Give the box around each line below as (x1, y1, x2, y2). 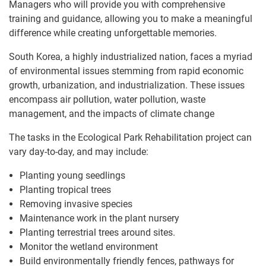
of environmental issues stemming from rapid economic (9, 65, 243, 77)
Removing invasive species (20, 198, 132, 210)
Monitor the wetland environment (20, 240, 158, 252)
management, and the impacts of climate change (9, 107, 214, 119)
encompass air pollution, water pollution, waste (9, 93, 205, 105)
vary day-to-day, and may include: (9, 145, 148, 157)
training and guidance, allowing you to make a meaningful (9, 12, 252, 24)
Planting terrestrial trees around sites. (20, 226, 175, 238)
